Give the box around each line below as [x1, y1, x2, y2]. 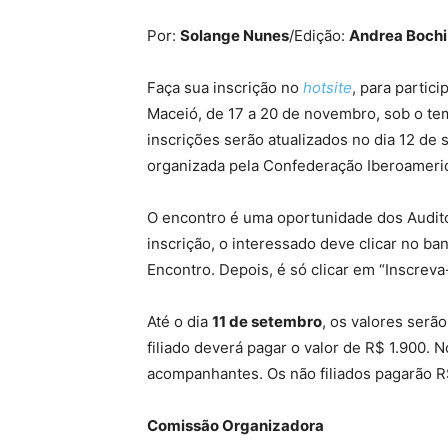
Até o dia [147, 312, 212, 332]
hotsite [303, 78, 352, 98]
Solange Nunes [180, 26, 289, 46]
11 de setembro [212, 312, 322, 332]
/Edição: [289, 26, 349, 46]
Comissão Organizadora [147, 416, 324, 436]
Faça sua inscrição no [147, 78, 303, 98]
